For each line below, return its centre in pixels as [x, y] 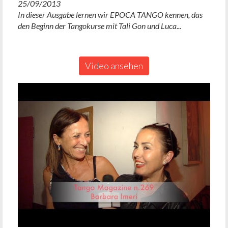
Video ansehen [114, 65]
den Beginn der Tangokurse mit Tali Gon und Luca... [99, 25]
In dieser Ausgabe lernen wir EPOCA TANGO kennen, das [110, 14]
